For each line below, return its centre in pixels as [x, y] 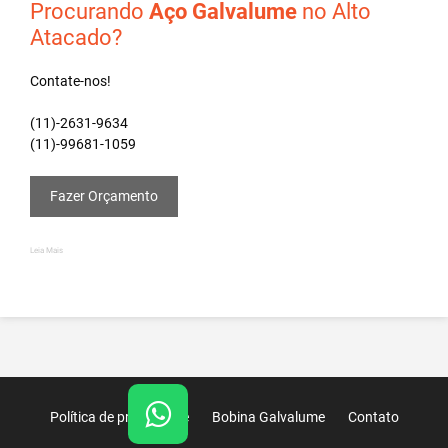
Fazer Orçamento [104, 195]
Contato [373, 416]
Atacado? [76, 37]
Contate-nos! [70, 80]
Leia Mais [46, 250]
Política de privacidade [119, 416]
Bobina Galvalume [268, 416]
